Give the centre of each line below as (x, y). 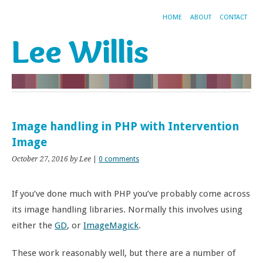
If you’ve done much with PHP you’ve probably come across (131, 194)
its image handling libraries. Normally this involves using (127, 210)
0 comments (119, 159)
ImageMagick (111, 225)
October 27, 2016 (40, 159)
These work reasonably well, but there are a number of (124, 253)
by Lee (80, 159)
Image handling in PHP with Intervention (125, 127)
